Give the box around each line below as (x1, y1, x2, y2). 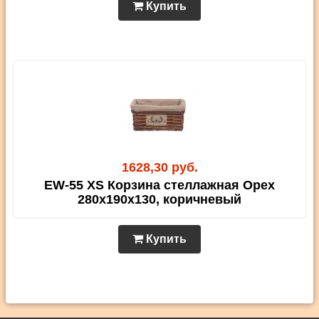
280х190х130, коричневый (78, 192, 241, 206)
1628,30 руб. (121, 160, 198, 174)
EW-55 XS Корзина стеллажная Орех (44, 178, 275, 192)
